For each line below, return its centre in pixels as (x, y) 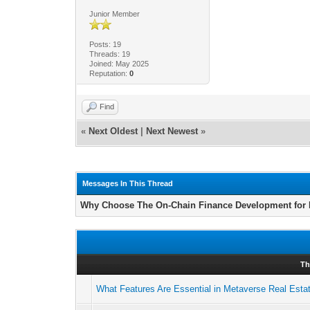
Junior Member (114, 13)
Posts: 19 (105, 44)
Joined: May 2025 (119, 63)
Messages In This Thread (128, 183)
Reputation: (109, 73)
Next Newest (172, 131)
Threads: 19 (109, 54)
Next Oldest (113, 131)
